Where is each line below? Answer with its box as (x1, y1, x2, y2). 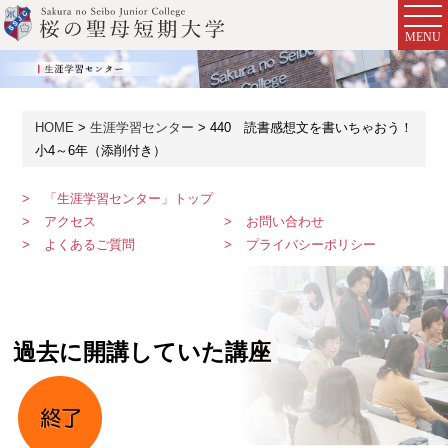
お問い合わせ (246, 214, 324, 230)
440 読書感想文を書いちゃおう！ (209, 120, 413, 136)
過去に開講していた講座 (13, 339, 272, 366)
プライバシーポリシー (246, 237, 376, 253)
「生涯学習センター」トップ (44, 191, 214, 207)
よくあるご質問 (44, 237, 136, 253)
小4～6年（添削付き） (34, 143, 166, 159)
